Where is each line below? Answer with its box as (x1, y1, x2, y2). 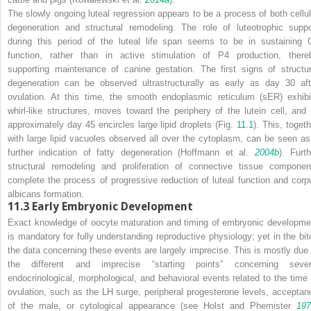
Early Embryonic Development (32, 199, 193, 213)
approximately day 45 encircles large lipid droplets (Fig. (8, 119, 237, 130)
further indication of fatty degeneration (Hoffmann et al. (8, 146, 255, 158)
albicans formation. (8, 188, 84, 199)
